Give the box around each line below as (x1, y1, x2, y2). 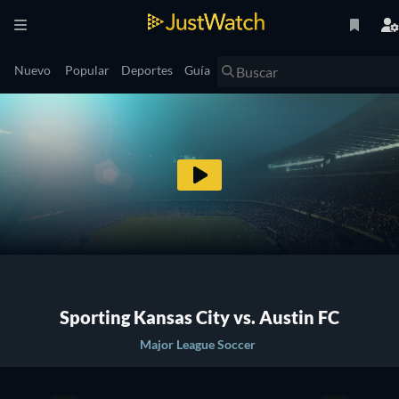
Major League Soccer (139, 337, 256, 352)
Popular (65, 62, 110, 77)
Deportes (121, 62, 173, 77)
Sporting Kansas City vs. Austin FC (60, 306, 339, 328)
